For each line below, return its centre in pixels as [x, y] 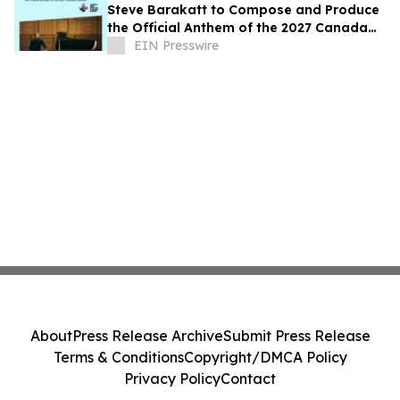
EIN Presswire [176, 46]
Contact [248, 379]
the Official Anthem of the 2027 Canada [237, 28]
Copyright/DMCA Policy [265, 357]
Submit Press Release [296, 336]
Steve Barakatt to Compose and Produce [243, 10]
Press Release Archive [147, 336]
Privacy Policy [172, 379]
